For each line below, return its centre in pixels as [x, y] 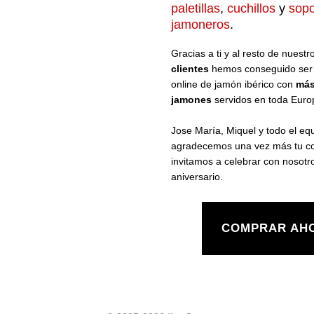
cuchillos [251, 8]
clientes [190, 69]
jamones [191, 100]
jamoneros [200, 25]
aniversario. [197, 177]
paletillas [196, 8]
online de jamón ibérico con [232, 84]
